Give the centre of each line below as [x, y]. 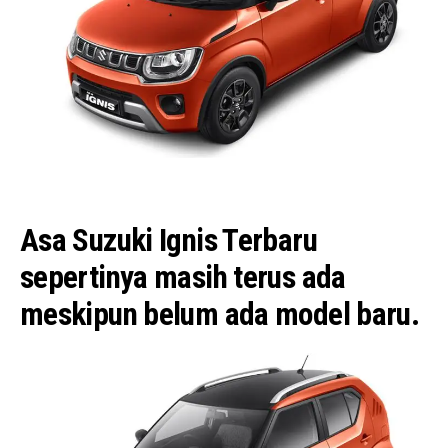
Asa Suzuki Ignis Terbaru [168, 240]
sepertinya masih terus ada [183, 277]
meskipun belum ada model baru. [220, 314]
